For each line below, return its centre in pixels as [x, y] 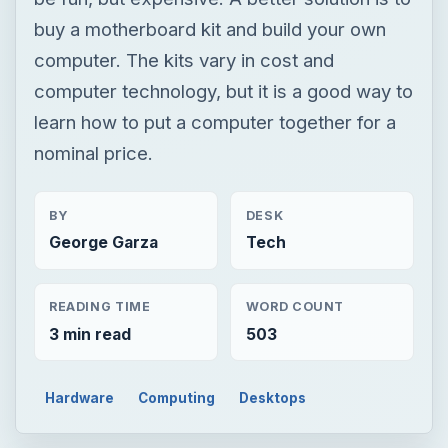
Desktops [272, 397]
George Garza [103, 242]
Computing [177, 397]
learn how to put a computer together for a [214, 121]
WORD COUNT [295, 307]
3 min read [89, 334]
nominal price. [93, 152]
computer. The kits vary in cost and [183, 59]
